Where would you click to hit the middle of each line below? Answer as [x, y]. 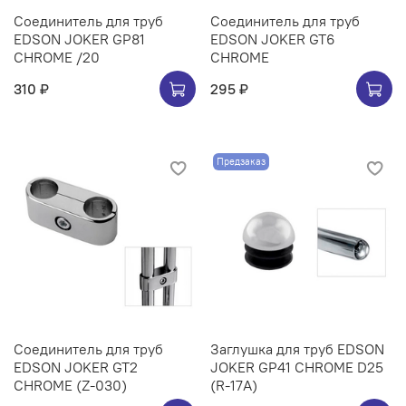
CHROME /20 [57, 58]
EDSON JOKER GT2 [76, 367]
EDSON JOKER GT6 [273, 39]
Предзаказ [241, 162]
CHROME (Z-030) [70, 386]
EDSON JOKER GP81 [79, 39]
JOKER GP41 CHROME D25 [297, 367]
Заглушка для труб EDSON [297, 349]
